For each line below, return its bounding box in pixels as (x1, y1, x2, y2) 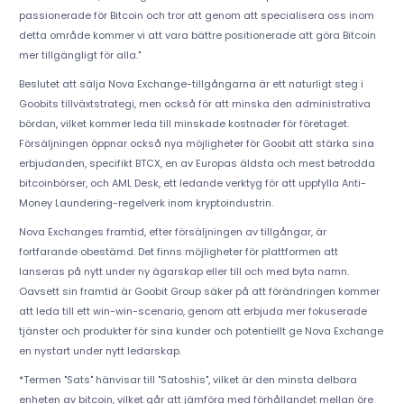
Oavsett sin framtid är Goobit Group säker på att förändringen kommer (18, 284, 380, 299)
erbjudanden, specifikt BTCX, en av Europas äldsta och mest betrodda (18, 156, 375, 171)
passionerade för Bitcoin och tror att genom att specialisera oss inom (18, 8, 374, 23)
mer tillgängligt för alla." (18, 48, 141, 63)
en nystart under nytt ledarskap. (18, 344, 181, 359)
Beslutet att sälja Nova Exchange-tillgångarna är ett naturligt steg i (18, 77, 363, 92)
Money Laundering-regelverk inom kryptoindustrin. (18, 196, 273, 211)
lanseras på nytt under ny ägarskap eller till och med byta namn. (18, 264, 349, 280)
